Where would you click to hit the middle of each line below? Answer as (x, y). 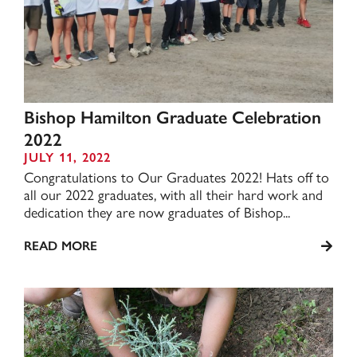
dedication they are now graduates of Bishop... (157, 212)
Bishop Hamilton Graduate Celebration (173, 118)
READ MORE (61, 246)
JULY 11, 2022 (67, 157)
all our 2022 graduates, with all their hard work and (173, 194)
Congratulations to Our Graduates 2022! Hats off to (177, 177)
